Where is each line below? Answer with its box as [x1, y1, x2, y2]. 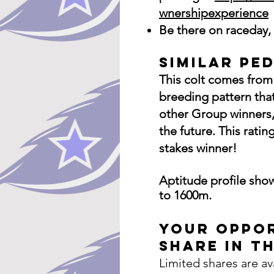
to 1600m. [159, 188, 215, 202]
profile [210, 173, 246, 188]
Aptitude [159, 173, 210, 188]
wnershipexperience [159, 6, 268, 20]
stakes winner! [159, 141, 237, 155]
